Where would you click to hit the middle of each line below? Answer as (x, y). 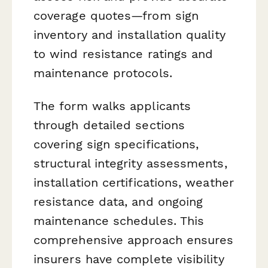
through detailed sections (109, 125)
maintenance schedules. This (119, 220)
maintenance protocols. (103, 73)
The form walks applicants (112, 106)
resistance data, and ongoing (118, 201)
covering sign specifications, (116, 144)
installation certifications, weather (134, 182)
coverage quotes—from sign (116, 15)
